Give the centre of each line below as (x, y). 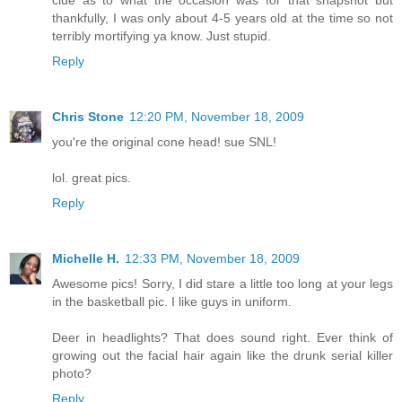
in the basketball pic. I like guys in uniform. (172, 302)
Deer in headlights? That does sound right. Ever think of (223, 338)
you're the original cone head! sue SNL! (164, 142)
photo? (72, 374)
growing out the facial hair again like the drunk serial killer (223, 356)
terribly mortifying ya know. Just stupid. (162, 36)
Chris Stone (88, 117)
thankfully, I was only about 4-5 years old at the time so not (223, 18)
